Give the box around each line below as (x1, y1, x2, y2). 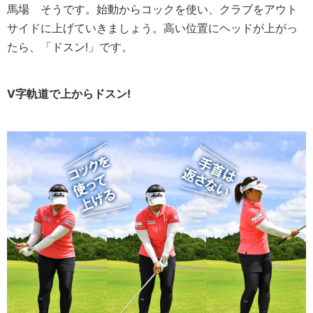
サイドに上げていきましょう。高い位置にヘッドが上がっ (7, 20, 298, 35)
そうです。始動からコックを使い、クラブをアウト (29, 1, 298, 16)
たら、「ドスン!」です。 (7, 39, 133, 54)
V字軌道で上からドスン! (7, 86, 131, 101)
